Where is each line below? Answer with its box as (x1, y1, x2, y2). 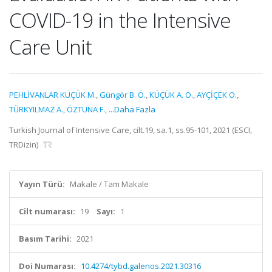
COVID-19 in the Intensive (9, 6, 231, 34)
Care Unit (9, 33, 92, 61)
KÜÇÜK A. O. (149, 89, 193, 100)
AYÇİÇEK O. (197, 89, 237, 100)
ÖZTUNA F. (67, 104, 105, 115)
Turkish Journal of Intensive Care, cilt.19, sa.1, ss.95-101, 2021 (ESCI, (9, 124, 252, 135)
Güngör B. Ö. (100, 89, 146, 100)
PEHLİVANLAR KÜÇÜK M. (9, 89, 96, 100)
